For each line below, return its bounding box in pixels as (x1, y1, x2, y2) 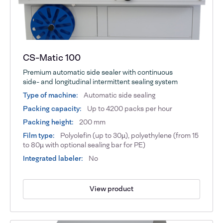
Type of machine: (23, 90, 79, 100)
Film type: (23, 130, 57, 140)
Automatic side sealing (82, 90, 156, 100)
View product (90, 184, 133, 194)
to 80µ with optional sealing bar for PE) (23, 140, 146, 149)
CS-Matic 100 (23, 51, 81, 64)
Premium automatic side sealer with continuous (23, 67, 173, 77)
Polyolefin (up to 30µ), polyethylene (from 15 (60, 130, 199, 140)
